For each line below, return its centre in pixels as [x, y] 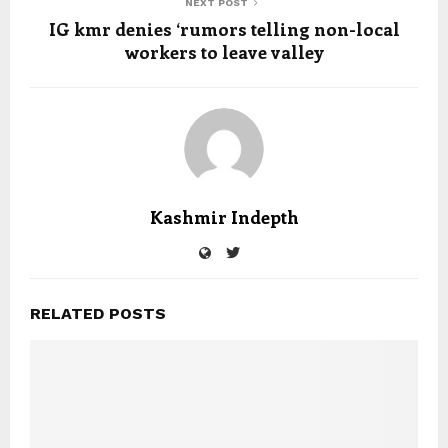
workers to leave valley [224, 52]
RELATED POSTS [98, 314]
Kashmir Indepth [224, 217]
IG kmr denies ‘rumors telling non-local [224, 29]
